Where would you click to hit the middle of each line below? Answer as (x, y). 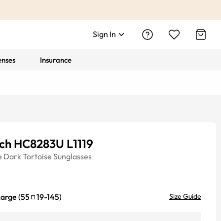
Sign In (104, 34)
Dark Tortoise (28, 156)
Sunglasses (73, 156)
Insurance (56, 60)
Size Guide (185, 196)
